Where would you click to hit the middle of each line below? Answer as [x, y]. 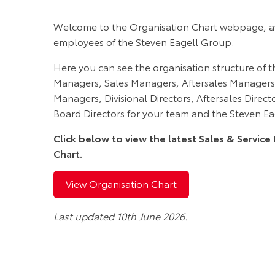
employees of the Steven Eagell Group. [144, 41]
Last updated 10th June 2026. [121, 215]
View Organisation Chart [121, 184]
